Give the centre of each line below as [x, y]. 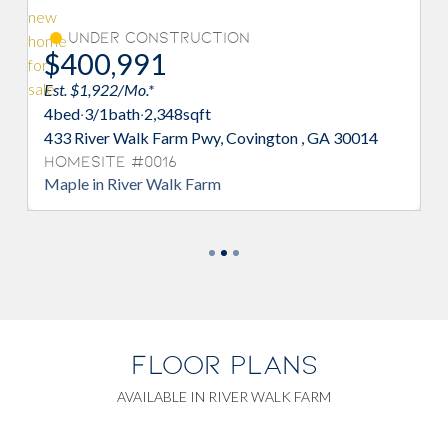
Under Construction [159, 37]
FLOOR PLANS [224, 364]
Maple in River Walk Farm [132, 183]
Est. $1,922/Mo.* [99, 89]
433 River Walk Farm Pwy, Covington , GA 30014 [211, 137]
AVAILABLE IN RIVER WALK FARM [224, 396]
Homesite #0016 [110, 161]
